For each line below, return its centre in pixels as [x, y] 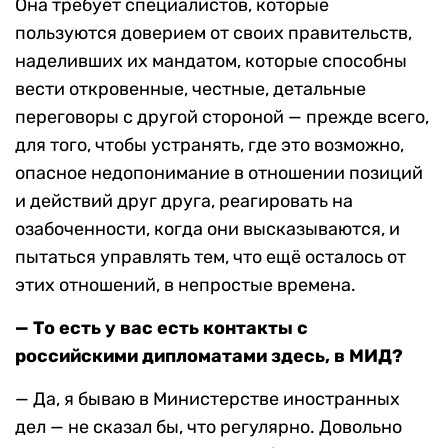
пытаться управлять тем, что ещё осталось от [210, 257]
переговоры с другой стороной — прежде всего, [222, 117]
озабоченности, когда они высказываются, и [207, 229]
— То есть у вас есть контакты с [161, 328]
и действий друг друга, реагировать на [184, 201]
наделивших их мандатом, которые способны [211, 61]
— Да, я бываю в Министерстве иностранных [207, 399]
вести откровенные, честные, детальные [190, 89]
